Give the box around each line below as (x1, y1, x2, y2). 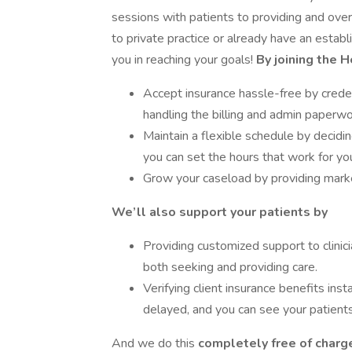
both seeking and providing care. (143, 258, 317, 276)
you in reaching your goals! (112, 51, 253, 68)
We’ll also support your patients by (112, 203, 328, 221)
